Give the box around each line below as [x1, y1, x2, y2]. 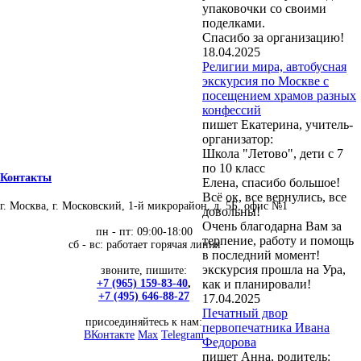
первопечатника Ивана [202, 320, 330, 334]
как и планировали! [202, 276, 311, 291]
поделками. [202, 15, 265, 30]
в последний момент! [202, 247, 320, 262]
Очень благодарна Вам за [202, 218, 342, 233]
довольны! [202, 204, 260, 218]
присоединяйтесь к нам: [85, 316, 202, 328]
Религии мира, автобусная [202, 59, 346, 73]
